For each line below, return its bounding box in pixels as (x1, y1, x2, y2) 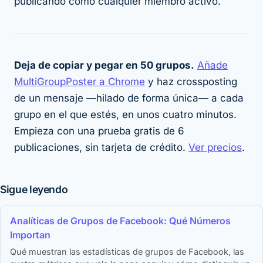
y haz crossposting (145, 76, 237, 88)
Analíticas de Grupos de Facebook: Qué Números (10, 215, 231, 227)
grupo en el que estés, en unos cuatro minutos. (14, 109, 237, 121)
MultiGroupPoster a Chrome (14, 76, 145, 88)
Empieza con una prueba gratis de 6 (14, 125, 184, 137)
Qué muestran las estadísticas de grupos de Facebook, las (10, 247, 244, 257)
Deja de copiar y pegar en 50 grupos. (14, 59, 194, 72)
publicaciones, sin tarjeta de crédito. (14, 141, 188, 154)
